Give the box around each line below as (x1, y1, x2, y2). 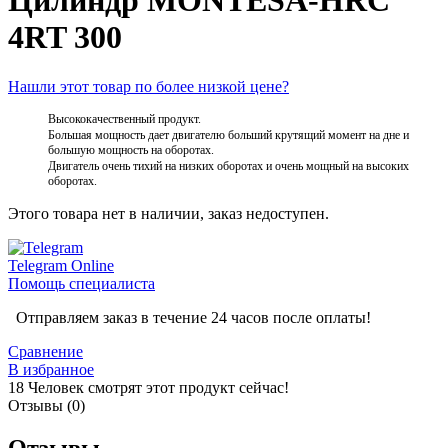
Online (71, 256, 114, 274)
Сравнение (8, 342, 83, 360)
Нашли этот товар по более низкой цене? (8, 77, 289, 95)
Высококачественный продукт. (48, 111, 201, 126)
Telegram (8, 256, 71, 274)
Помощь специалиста (8, 274, 155, 292)
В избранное (8, 360, 94, 378)
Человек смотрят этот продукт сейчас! (28, 378, 289, 396)
